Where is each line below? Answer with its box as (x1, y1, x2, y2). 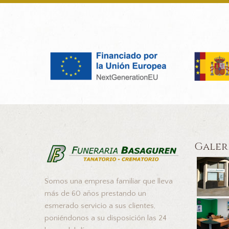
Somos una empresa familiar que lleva (44, 177, 173, 186)
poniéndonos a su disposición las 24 (44, 214, 167, 223)
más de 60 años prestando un (44, 189, 146, 198)
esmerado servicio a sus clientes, (44, 201, 155, 211)
